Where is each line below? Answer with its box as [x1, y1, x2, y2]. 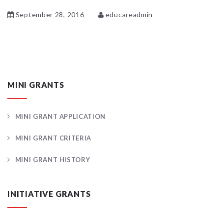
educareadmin [105, 10, 153, 19]
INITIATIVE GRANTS [7, 189, 91, 199]
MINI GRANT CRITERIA [15, 134, 92, 142]
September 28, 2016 [15, 10, 84, 19]
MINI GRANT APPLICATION [15, 112, 106, 121]
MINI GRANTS [7, 80, 64, 90]
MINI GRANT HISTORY [15, 156, 90, 164]
